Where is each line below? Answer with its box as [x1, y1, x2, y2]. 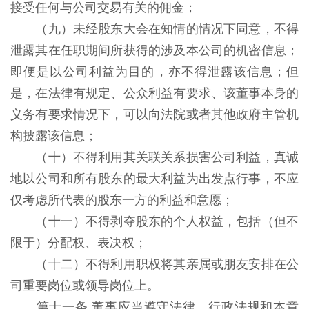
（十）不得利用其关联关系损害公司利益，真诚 [35, 150, 299, 164]
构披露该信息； [10, 129, 101, 143]
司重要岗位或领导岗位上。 [10, 279, 163, 292]
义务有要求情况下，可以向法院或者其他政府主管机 [10, 108, 299, 121]
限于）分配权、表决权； [10, 236, 150, 250]
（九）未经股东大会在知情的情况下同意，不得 [35, 22, 299, 36]
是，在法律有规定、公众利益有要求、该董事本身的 [10, 86, 299, 100]
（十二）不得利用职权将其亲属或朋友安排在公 [35, 257, 299, 271]
